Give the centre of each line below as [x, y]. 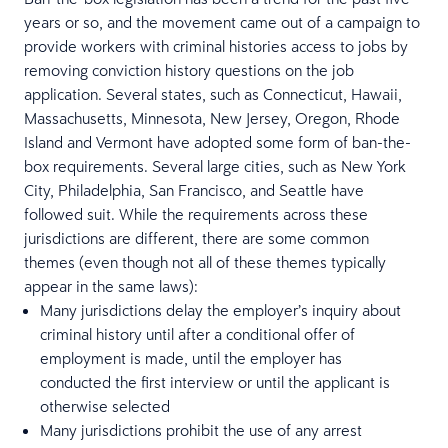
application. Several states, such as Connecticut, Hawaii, [213, 94]
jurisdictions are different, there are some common [196, 238]
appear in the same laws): [111, 286]
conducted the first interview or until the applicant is [215, 382]
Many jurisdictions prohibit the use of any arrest [201, 430]
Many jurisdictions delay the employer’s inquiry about [220, 310]
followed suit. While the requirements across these [196, 214]
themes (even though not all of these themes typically [205, 262]
